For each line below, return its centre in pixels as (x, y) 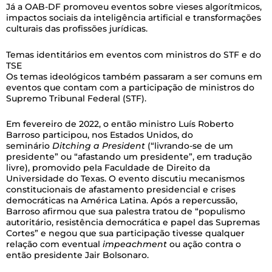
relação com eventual (54, 244)
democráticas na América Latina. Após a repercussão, (122, 200)
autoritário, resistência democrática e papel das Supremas (133, 222)
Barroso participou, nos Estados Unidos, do (100, 135)
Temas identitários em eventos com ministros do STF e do (134, 54)
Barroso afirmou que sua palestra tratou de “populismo (126, 211)
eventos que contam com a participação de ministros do (130, 87)
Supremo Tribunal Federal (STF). (76, 98)
